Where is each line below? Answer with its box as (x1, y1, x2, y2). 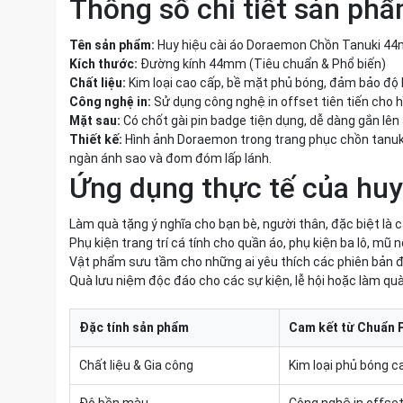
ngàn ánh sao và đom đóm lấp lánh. (69, 151, 272, 166)
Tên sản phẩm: (69, 38, 155, 52)
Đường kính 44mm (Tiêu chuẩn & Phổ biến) (138, 57, 386, 71)
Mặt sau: (69, 113, 121, 128)
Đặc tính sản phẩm (79, 320, 189, 335)
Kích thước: (69, 57, 138, 71)
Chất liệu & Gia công (79, 358, 193, 372)
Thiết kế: (69, 132, 122, 147)
